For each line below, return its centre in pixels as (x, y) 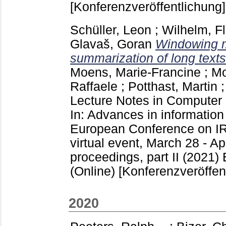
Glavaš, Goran (111, 44)
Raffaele (94, 87)
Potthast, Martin (173, 87)
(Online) (94, 172)
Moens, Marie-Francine (135, 73)
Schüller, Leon (111, 30)
